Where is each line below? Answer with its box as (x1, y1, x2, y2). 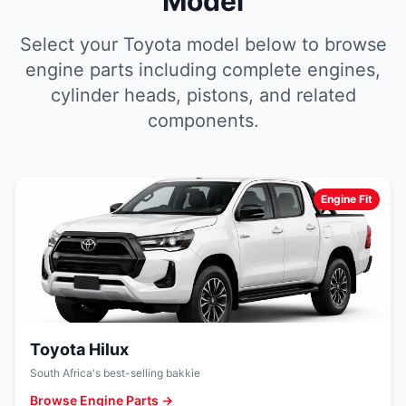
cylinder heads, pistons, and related (50, 84, 356, 106)
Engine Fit (321, 192, 372, 206)
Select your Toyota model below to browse (19, 34, 387, 55)
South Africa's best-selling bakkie (30, 366, 200, 380)
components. (147, 110, 259, 131)
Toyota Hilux (30, 340, 129, 359)
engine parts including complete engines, (25, 59, 381, 81)
